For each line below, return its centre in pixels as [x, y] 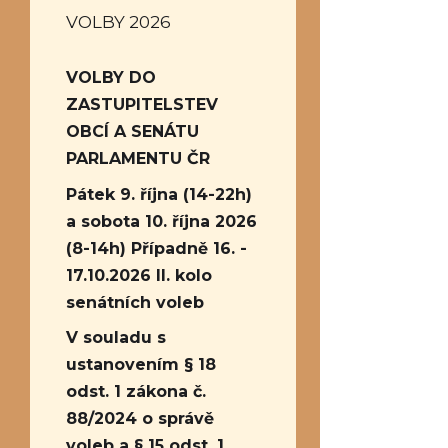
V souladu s [116, 337]
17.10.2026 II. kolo [139, 275]
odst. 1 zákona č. [136, 391]
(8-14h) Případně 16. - [156, 248]
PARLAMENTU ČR [138, 158]
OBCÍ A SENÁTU [132, 131]
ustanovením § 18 [141, 364]
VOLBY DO [111, 77]
